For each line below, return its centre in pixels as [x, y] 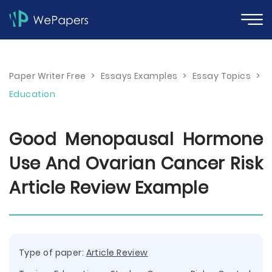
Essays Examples [139, 76]
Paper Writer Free [48, 76]
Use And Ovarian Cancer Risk [136, 164]
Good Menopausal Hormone [136, 139]
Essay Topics [222, 76]
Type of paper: [53, 253]
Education [32, 94]
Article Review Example [109, 188]
